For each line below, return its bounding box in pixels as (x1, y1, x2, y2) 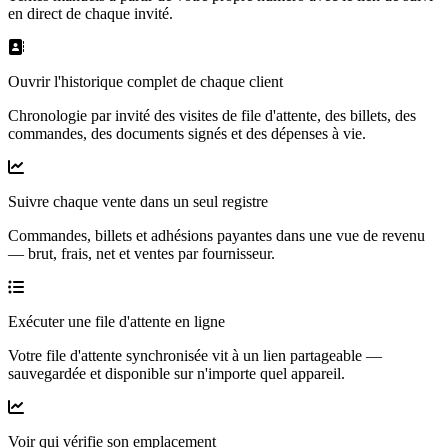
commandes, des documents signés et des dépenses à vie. (8, 124, 366, 142)
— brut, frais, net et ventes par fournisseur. (8, 244, 275, 262)
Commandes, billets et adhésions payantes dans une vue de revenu (8, 226, 425, 244)
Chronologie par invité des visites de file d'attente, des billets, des (8, 106, 416, 124)
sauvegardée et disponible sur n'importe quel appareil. (8, 364, 345, 382)
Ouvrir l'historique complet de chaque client (8, 72, 283, 90)
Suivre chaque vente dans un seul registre (8, 192, 268, 210)
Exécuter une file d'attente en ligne (8, 312, 225, 330)
